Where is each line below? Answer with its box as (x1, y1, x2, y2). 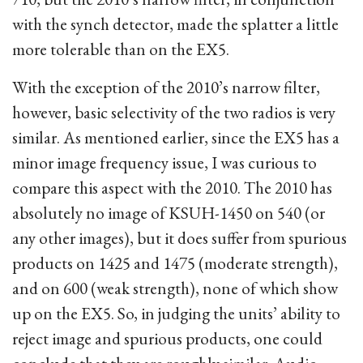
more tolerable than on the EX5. (12, 38, 229, 60)
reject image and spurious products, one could (12, 327, 322, 349)
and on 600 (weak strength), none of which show (12, 277, 338, 299)
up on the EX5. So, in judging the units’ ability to (12, 302, 340, 324)
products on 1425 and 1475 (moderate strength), (12, 252, 338, 274)
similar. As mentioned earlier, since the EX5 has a (12, 126, 340, 148)
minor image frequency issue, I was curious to (12, 152, 317, 173)
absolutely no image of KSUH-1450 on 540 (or (12, 202, 325, 224)
